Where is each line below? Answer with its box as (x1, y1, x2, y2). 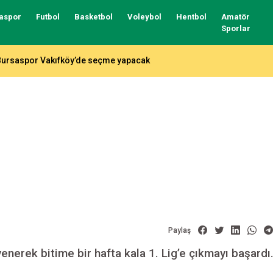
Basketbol (74, 12, 113, 21)
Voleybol (127, 12, 161, 21)
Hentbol (175, 12, 207, 21)
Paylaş (168, 226, 191, 235)
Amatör (221, 12, 250, 21)
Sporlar (221, 24, 250, 33)
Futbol (35, 12, 60, 21)
